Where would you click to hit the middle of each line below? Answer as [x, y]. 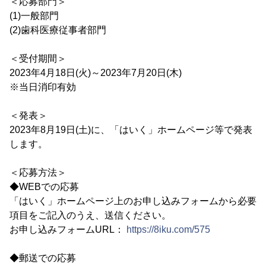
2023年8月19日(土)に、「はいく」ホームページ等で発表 [131, 129]
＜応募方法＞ [38, 172]
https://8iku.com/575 [168, 229]
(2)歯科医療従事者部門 [58, 30]
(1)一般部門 [34, 15]
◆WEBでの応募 [44, 186]
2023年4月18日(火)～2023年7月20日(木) [96, 72]
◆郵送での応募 [43, 258]
